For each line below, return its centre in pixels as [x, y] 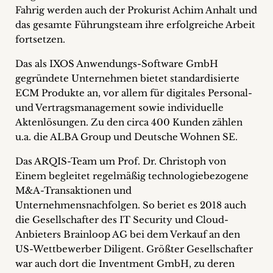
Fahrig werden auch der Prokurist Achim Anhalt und [136, 10]
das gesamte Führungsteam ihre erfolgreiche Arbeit [135, 25]
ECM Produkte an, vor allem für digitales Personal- [134, 93]
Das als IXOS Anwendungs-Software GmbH [117, 64]
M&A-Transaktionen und [73, 190]
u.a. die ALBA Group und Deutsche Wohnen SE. [126, 137]
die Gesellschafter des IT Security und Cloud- [122, 220]
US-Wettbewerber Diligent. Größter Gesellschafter [134, 249]
